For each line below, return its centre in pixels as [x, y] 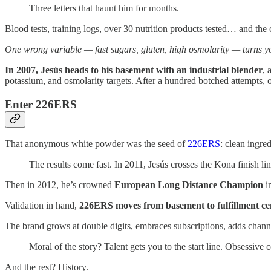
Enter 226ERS [41, 104]
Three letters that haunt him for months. [104, 8]
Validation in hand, [42, 206]
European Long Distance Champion [189, 185]
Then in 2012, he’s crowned [60, 185]
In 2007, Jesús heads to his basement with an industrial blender [134, 70]
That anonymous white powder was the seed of [96, 144]
